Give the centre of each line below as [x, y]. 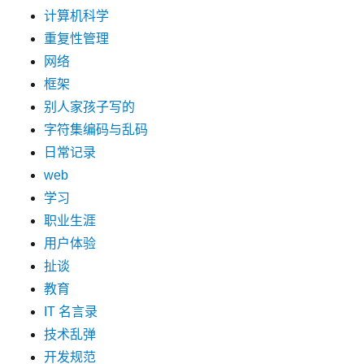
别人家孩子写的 [90, 106]
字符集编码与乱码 [96, 129]
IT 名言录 [71, 311]
